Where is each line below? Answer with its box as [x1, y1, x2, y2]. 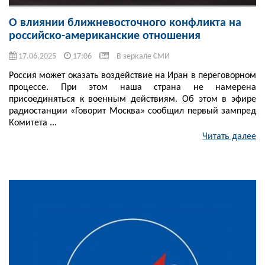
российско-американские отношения [9, 30, 201, 43]
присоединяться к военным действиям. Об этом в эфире [9, 95, 256, 105]
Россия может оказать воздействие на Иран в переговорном [9, 71, 256, 81]
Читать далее [202, 132, 256, 142]
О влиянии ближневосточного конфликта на [9, 17, 241, 30]
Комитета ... [9, 118, 57, 128]
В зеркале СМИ [117, 52, 170, 62]
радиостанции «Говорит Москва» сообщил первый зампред [9, 106, 256, 117]
